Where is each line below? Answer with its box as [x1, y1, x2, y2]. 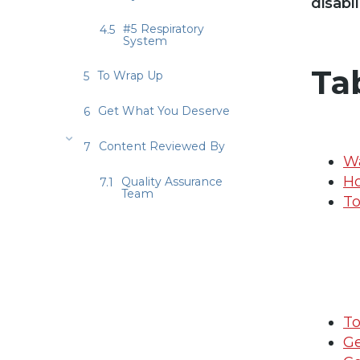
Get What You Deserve [98, 103, 230, 118]
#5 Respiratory [123, 21, 205, 36]
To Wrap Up [97, 67, 163, 83]
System [123, 33, 167, 48]
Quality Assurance [121, 174, 223, 189]
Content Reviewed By [99, 138, 225, 153]
